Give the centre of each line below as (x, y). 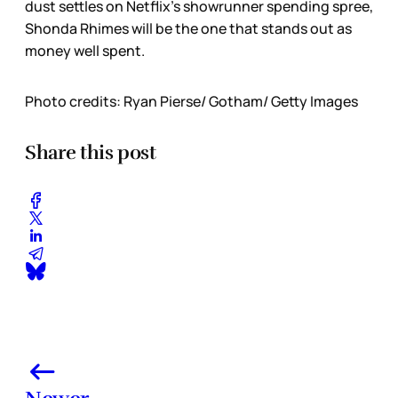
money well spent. (85, 51)
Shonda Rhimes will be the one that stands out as (188, 29)
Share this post (91, 153)
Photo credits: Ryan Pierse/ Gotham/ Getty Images (191, 102)
